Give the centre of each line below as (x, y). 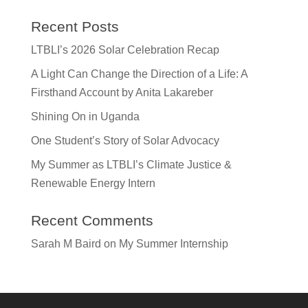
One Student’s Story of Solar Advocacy (125, 140)
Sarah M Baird (66, 243)
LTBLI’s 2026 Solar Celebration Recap (125, 49)
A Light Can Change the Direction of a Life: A (139, 74)
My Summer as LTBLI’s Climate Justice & (131, 164)
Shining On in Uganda (85, 116)
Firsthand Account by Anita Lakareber (122, 92)
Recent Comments (92, 220)
